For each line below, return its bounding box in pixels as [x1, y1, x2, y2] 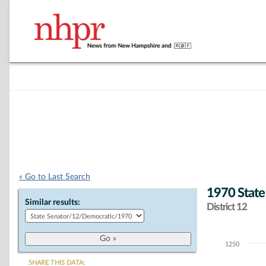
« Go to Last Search [19, 173, 90, 181]
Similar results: [25, 198, 80, 207]
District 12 [207, 202, 247, 212]
